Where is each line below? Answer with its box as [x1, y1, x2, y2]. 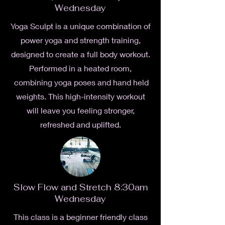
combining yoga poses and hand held [12, 77, 149, 87]
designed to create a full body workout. [11, 49, 150, 59]
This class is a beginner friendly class [13, 212, 148, 221]
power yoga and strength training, [20, 35, 141, 45]
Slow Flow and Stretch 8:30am [13, 182, 148, 193]
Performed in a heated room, [29, 63, 132, 73]
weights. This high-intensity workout [16, 91, 145, 101]
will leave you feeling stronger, [26, 105, 135, 115]
